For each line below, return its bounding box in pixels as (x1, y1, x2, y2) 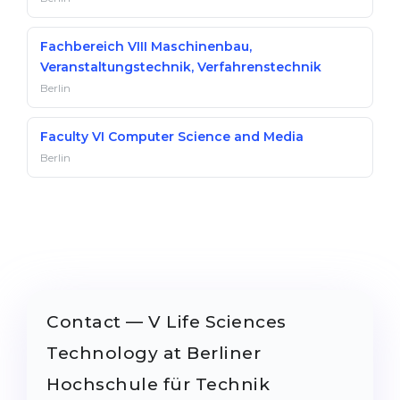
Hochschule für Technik (46, 374, 270, 395)
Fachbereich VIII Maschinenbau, (40, 38, 252, 54)
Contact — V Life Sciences (46, 312, 287, 332)
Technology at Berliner (46, 343, 261, 363)
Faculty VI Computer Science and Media (40, 129, 304, 145)
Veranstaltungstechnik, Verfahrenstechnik (40, 59, 321, 75)
